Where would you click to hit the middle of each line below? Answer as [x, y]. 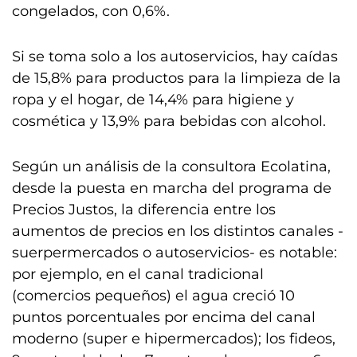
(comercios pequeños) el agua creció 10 [153, 296]
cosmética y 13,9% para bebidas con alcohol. [169, 121]
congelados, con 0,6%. [91, 11]
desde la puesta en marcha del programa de [172, 188]
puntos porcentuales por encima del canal [164, 317]
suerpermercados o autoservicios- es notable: [175, 253]
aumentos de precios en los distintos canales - [178, 231]
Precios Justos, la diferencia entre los [144, 210]
